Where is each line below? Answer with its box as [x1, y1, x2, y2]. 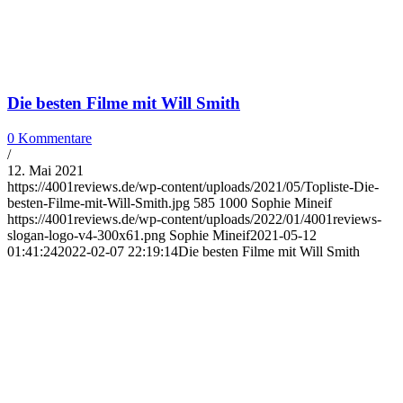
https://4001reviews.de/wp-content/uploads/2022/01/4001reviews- [7, 210, 381, 227]
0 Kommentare [7, 130, 92, 146]
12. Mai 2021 [7, 162, 84, 178]
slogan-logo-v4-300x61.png [7, 227, 166, 243]
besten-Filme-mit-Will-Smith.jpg [7, 194, 190, 210]
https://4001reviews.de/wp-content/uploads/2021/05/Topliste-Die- [7, 178, 379, 194]
